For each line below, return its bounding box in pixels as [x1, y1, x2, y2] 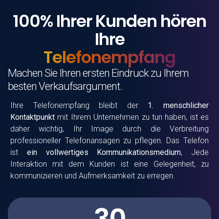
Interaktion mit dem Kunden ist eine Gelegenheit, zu [10, 159, 209, 169]
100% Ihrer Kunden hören [13, 9, 206, 33]
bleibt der [99, 101, 138, 110]
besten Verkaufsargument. [8, 80, 122, 93]
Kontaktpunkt [10, 112, 58, 122]
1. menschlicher [138, 101, 209, 110]
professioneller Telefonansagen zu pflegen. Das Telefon [10, 136, 209, 146]
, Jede [181, 148, 209, 157]
